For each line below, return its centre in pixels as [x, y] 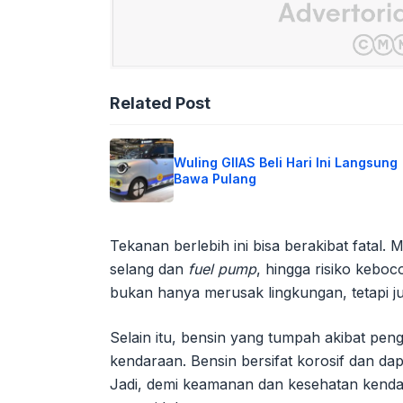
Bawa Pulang [215, 178]
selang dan [149, 269]
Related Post [160, 103]
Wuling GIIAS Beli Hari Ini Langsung [286, 162]
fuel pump [222, 269]
